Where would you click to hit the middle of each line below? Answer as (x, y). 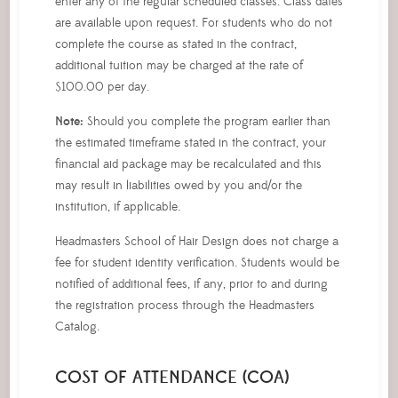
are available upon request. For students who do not (193, 23)
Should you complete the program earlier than (207, 121)
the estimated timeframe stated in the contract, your (190, 143)
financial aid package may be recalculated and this (188, 164)
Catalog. (77, 326)
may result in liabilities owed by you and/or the (178, 185)
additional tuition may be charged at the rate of (179, 65)
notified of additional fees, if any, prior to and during (191, 284)
